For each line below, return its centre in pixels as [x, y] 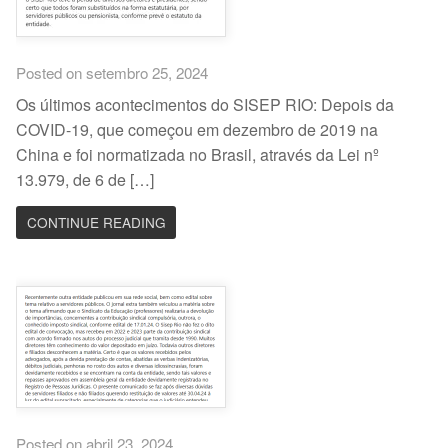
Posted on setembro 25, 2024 [112, 72]
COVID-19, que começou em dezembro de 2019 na [197, 130]
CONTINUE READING [96, 222]
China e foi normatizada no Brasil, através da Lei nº [198, 155]
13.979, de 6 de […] [85, 180]
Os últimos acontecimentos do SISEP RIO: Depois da [205, 105]
